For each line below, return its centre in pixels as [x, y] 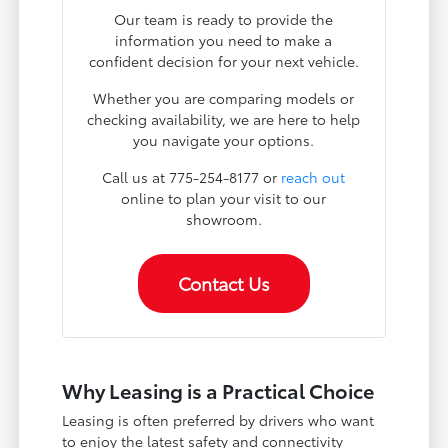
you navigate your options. [224, 140]
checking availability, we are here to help [224, 119]
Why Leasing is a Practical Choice [218, 390]
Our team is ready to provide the [224, 19]
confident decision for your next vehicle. [223, 61]
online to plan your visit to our [224, 198]
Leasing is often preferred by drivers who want [218, 420]
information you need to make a [224, 40]
